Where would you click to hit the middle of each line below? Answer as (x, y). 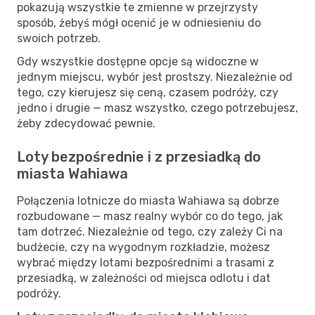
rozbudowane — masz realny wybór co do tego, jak (150, 216)
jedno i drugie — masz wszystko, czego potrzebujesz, (157, 108)
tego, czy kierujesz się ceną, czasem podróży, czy (148, 92)
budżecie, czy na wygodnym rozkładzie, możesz (143, 247)
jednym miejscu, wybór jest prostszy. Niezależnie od (155, 77)
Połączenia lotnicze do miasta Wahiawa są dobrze (148, 200)
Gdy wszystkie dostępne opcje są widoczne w (138, 61)
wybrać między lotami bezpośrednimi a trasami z (146, 262)
